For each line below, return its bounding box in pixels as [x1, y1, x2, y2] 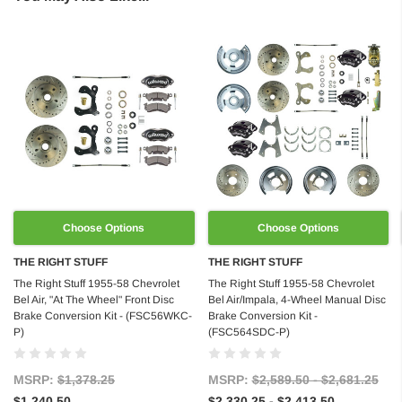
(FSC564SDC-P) [207, 325, 290, 338]
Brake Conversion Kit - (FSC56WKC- [13, 309, 192, 322]
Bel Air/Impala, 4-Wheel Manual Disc [207, 293, 386, 306]
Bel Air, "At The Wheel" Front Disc [13, 293, 174, 306]
